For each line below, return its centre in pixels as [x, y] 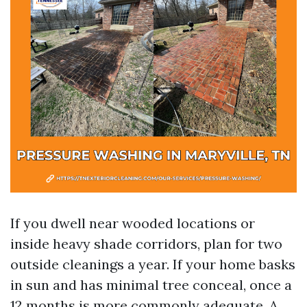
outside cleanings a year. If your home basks [153, 264]
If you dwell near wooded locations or [133, 223]
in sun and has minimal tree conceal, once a [151, 285]
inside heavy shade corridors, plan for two [146, 244]
